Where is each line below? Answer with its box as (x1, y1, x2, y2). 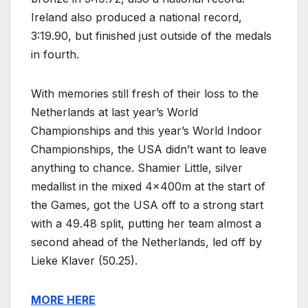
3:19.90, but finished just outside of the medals (31, 29, 272, 43)
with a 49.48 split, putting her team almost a (31, 217, 261, 231)
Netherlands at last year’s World (31, 105, 198, 120)
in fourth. (31, 47, 79, 62)
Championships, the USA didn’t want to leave (31, 142, 267, 157)
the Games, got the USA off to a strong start (31, 198, 263, 212)
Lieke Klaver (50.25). (31, 254, 137, 268)
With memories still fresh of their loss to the (31, 87, 258, 101)
